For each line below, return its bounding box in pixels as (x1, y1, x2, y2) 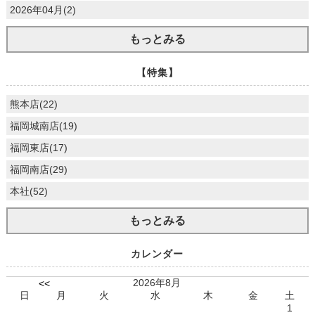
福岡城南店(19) (9, 120, 77, 132)
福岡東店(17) (9, 142, 67, 154)
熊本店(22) (9, 98, 58, 110)
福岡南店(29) (9, 164, 67, 176)
